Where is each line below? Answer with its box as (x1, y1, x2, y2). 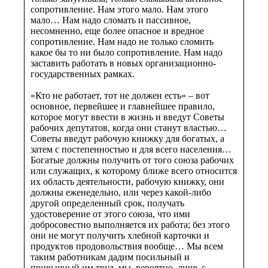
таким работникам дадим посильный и (31, 251, 190, 262)
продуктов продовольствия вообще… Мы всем (31, 240, 223, 251)
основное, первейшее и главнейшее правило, (31, 100, 215, 111)
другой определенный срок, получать (31, 197, 184, 208)
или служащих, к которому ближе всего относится (31, 165, 237, 176)
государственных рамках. (31, 68, 135, 79)
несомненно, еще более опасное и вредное (31, 25, 204, 36)
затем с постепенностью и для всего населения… (31, 144, 232, 154)
